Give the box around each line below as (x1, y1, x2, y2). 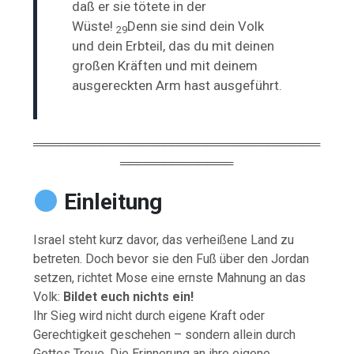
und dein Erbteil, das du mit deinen (72, 37, 275, 54)
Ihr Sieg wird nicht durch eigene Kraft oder (33, 307, 265, 323)
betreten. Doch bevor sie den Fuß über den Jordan (33, 250, 310, 266)
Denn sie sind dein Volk (127, 17, 265, 34)
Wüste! (72, 17, 114, 34)
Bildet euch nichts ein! (63, 288, 194, 304)
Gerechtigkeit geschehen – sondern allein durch (33, 326, 296, 342)
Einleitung (63, 188, 162, 215)
